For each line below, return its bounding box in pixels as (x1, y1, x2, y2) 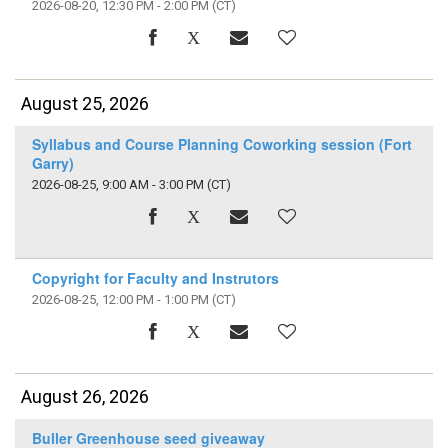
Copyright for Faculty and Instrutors (31, 267, 279, 288)
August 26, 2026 (21, 386, 150, 408)
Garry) (31, 153, 74, 174)
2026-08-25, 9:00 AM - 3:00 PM (31, 177, 204, 193)
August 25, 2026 (21, 92, 150, 114)
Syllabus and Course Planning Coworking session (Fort (31, 134, 412, 155)
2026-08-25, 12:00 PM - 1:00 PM (31, 291, 209, 307)
